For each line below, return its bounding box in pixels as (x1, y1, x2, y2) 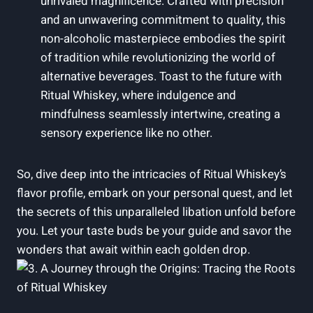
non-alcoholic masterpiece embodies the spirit (41, 29, 286, 48)
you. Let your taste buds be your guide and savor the (17, 221, 291, 240)
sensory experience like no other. (41, 124, 212, 142)
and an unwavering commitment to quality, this (41, 10, 286, 29)
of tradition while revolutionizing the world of (41, 48, 275, 66)
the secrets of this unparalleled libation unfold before (17, 203, 296, 221)
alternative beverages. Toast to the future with (41, 67, 282, 85)
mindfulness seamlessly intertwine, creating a (41, 105, 280, 123)
